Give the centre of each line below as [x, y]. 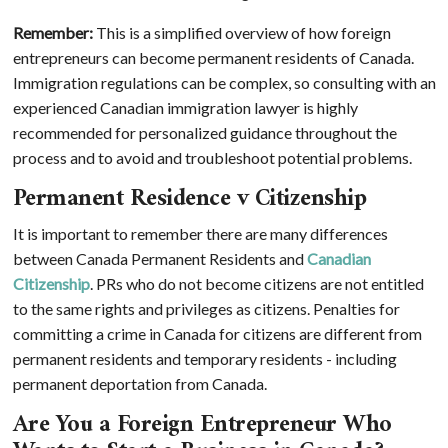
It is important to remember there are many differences [200, 233]
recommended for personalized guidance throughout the [204, 132]
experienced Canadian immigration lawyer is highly [185, 107]
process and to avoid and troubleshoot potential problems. [212, 157]
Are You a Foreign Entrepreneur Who [202, 424]
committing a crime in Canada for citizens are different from [217, 333]
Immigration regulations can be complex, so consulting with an [224, 82]
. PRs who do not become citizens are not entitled [256, 283]
